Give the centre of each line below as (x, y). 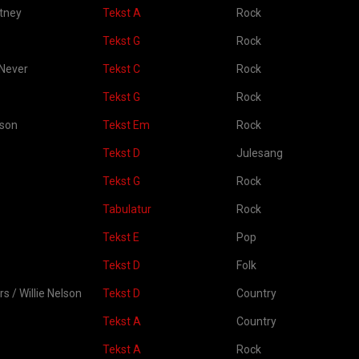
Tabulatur (127, 209)
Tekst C (121, 69)
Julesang (260, 153)
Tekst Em (126, 125)
